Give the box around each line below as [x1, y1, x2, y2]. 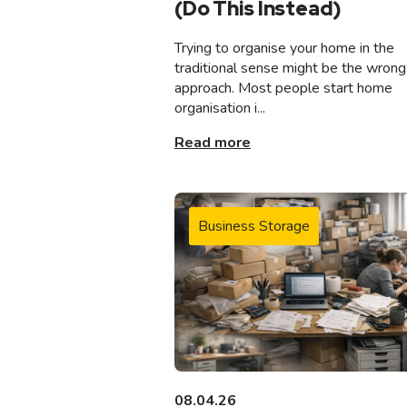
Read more [174, 133, 251, 154]
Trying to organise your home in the [174, 38, 394, 59]
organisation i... [174, 98, 265, 119]
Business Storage [198, 216, 310, 237]
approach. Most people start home [174, 78, 392, 99]
